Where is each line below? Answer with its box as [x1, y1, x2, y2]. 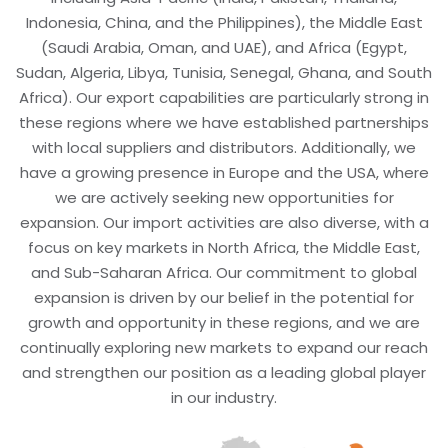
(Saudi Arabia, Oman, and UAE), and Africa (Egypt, [41, 36, 407, 58]
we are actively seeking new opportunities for [54, 186, 394, 208]
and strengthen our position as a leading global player [22, 361, 426, 383]
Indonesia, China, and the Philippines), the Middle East [25, 11, 423, 33]
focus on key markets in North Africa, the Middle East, [28, 236, 420, 258]
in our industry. [171, 386, 277, 408]
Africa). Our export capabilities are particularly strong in [19, 86, 429, 108]
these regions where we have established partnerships [19, 111, 429, 133]
